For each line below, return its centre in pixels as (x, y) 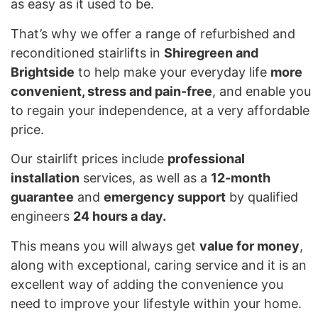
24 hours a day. (120, 216)
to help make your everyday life (172, 72)
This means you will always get (105, 246)
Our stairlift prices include (89, 159)
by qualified (262, 197)
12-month (241, 178)
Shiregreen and (211, 53)
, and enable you (262, 91)
